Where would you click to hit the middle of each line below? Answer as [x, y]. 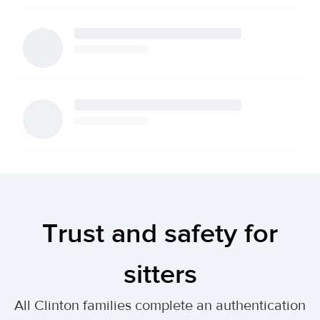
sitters [160, 275]
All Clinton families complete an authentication [160, 305]
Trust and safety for [160, 234]
